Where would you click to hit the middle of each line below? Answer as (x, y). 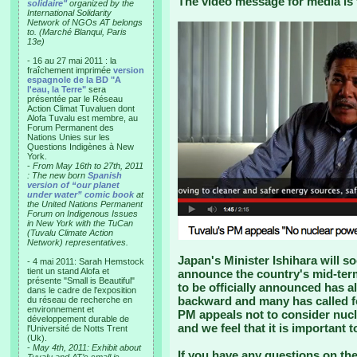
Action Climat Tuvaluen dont (81, 108)
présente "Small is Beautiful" (81, 280)
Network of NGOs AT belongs (85, 22)
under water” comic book (80, 194)
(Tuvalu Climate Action (70, 233)
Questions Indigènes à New (80, 147)
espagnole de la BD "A (74, 80)
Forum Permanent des (71, 127)
